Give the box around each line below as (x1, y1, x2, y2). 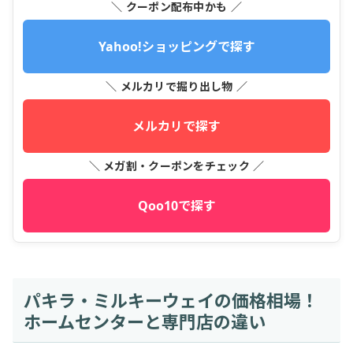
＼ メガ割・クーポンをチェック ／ (88, 158, 265, 173)
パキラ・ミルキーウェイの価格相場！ (23, 286, 318, 312)
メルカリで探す (132, 117, 221, 135)
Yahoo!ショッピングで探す (98, 37, 255, 55)
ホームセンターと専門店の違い (23, 307, 266, 333)
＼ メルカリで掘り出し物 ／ (106, 78, 247, 94)
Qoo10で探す (137, 196, 216, 214)
